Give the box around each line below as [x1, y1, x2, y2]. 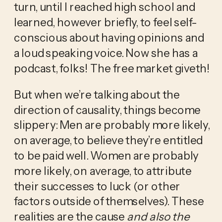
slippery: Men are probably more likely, [13, 117, 210, 132]
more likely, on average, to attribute [13, 164, 192, 178]
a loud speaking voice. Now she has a [13, 46, 198, 60]
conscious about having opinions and [13, 30, 204, 45]
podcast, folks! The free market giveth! [13, 61, 211, 75]
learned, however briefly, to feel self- [13, 15, 197, 29]
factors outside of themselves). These [13, 194, 204, 208]
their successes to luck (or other [13, 179, 180, 193]
